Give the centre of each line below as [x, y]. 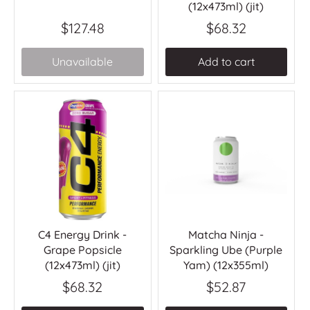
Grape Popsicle [82, 250]
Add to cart [226, 62]
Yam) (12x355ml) [226, 265]
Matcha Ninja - [226, 235]
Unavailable [83, 62]
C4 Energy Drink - [83, 235]
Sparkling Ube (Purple [226, 250]
